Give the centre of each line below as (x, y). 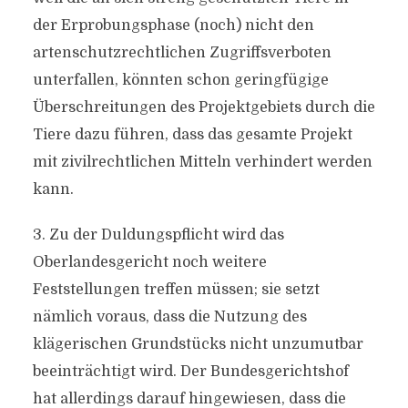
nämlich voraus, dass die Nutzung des (169, 317)
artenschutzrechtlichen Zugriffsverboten (182, 53)
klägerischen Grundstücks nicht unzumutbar (198, 344)
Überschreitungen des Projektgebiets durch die (204, 107)
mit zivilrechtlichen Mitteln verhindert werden (202, 162)
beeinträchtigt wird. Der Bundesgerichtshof (190, 372)
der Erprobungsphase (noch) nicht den (173, 25)
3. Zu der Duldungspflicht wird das (158, 235)
